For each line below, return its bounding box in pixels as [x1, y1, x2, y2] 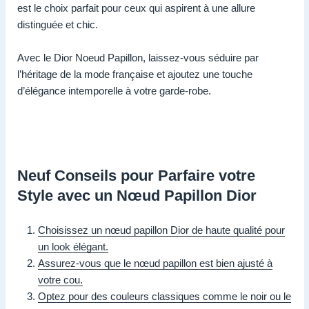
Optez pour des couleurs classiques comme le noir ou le [38, 290, 291, 303]
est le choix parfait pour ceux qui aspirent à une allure [17, 2, 255, 14]
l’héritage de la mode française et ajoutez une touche [17, 68, 252, 81]
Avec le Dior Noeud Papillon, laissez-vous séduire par [17, 52, 259, 64]
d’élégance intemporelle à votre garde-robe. [17, 85, 211, 97]
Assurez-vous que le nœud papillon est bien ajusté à [38, 257, 272, 270]
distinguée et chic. [17, 19, 98, 31]
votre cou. [38, 274, 83, 286]
